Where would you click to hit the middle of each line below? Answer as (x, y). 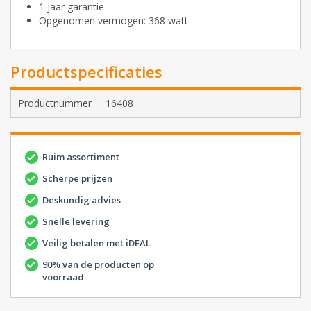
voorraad (63, 277)
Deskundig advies (82, 200)
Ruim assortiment (81, 157)
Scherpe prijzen (77, 179)
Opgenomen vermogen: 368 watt (114, 21)
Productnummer (55, 103)
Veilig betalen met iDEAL (96, 243)
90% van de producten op (98, 265)
